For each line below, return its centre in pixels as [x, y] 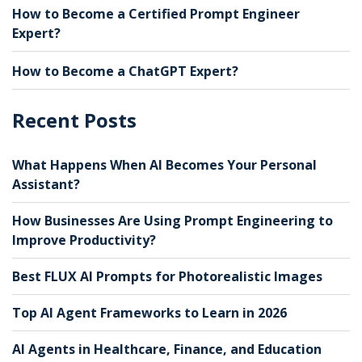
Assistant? [46, 184]
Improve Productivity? [84, 240]
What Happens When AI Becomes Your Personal [164, 164]
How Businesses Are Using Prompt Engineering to [173, 220]
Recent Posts [74, 120]
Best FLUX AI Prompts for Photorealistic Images [167, 276]
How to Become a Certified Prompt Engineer [156, 13]
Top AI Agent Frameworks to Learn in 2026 [149, 312]
